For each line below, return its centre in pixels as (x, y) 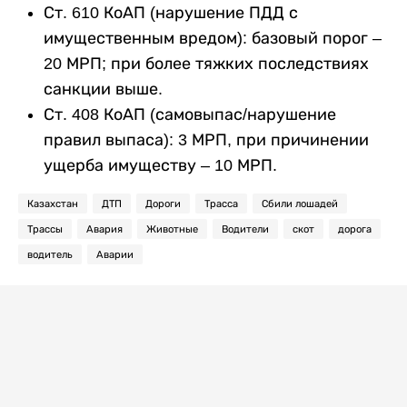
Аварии (115, 254)
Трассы (45, 228)
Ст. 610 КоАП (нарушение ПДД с (171, 12)
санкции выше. (103, 89)
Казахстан (53, 203)
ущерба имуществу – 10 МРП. (160, 165)
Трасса (221, 203)
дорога (355, 228)
